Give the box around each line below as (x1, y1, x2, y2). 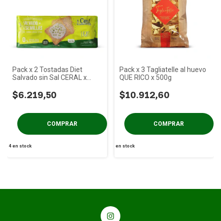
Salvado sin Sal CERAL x (12, 74, 87, 81)
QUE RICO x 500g (119, 74, 172, 81)
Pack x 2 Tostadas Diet (12, 66, 82, 74)
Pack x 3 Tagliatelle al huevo (119, 66, 206, 74)
